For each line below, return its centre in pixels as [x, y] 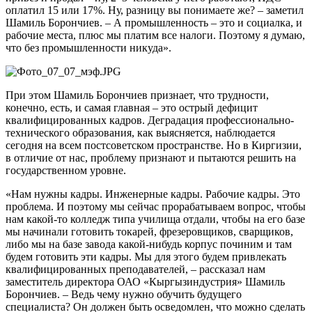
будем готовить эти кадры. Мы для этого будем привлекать [146, 256]
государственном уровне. [66, 170]
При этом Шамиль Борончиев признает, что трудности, [137, 95]
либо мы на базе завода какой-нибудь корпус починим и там [149, 244]
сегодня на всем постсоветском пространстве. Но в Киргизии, [154, 145]
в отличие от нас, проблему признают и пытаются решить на [151, 157]
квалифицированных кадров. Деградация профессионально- [150, 120]
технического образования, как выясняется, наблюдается [140, 132]
